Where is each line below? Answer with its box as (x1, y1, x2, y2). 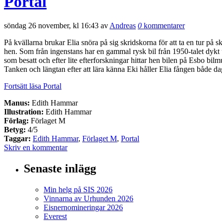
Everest (44, 212, 67, 221)
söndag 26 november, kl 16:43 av (4, 21, 110, 30)
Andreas (110, 21, 136, 30)
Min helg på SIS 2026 (44, 185, 112, 194)
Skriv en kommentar (4, 143, 67, 152)
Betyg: (4, 125, 26, 134)
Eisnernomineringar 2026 (44, 203, 123, 212)
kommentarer (142, 21, 185, 30)
